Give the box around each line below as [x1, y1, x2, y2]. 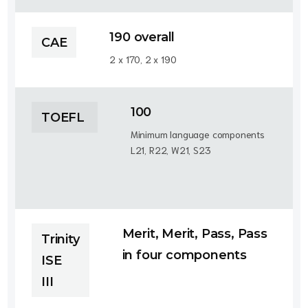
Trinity [41, 232, 80, 247]
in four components [122, 247, 250, 263]
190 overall [109, 30, 175, 45]
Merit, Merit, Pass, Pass [122, 226, 267, 241]
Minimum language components [130, 128, 265, 140]
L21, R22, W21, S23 [130, 144, 211, 156]
